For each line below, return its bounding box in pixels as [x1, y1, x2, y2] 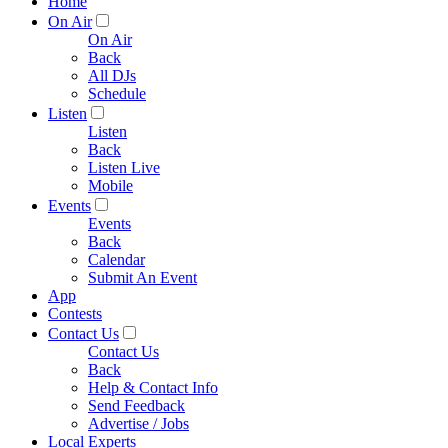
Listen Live [88, 159, 160, 176]
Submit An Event [88, 269, 197, 286]
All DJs [88, 67, 136, 84]
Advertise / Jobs [88, 415, 189, 432]
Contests [48, 305, 102, 322]
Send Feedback [88, 397, 185, 414]
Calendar [88, 251, 145, 268]
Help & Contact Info [88, 379, 218, 396]
